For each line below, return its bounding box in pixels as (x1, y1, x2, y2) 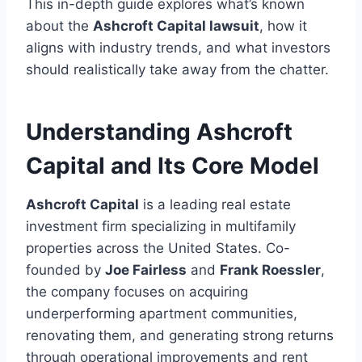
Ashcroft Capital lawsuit (93, 18, 259, 35)
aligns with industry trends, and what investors (26, 40, 330, 57)
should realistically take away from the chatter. (26, 61, 329, 78)
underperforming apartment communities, (26, 305, 297, 322)
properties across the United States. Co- (26, 240, 290, 257)
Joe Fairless (105, 262, 187, 279)
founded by (26, 262, 105, 279)
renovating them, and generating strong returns (26, 327, 334, 344)
